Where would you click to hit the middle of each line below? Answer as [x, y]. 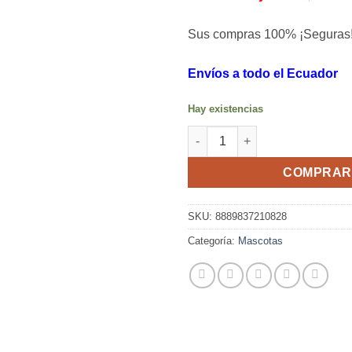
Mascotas [260, 240]
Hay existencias [225, 108]
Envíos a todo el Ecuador [263, 73]
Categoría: [213, 240]
